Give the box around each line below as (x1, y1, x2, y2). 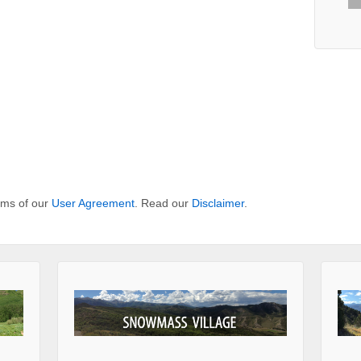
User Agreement (52, 197, 135, 210)
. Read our (135, 197, 192, 210)
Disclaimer (192, 197, 244, 210)
